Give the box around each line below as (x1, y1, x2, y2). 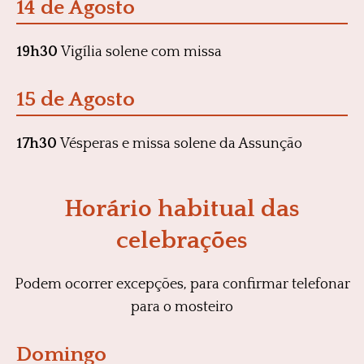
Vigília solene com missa (61, 43, 222, 60)
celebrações (116, 227, 248, 254)
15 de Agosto (16, 87, 135, 111)
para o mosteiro (131, 298, 233, 315)
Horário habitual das (64, 195, 300, 223)
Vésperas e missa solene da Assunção (60, 135, 302, 152)
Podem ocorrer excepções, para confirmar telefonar (14, 275, 350, 292)
